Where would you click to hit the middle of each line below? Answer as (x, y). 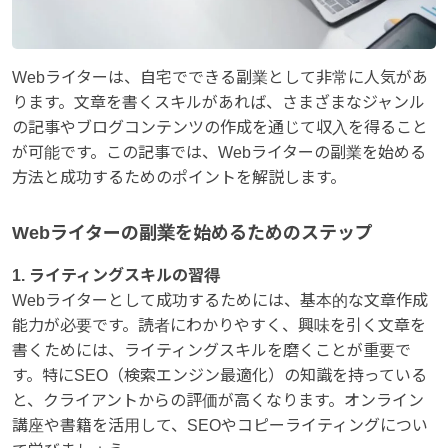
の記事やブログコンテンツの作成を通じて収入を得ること (220, 127)
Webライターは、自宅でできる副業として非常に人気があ (220, 77)
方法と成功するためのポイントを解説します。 (179, 177)
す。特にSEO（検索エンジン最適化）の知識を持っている (219, 375)
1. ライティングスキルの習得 (116, 275)
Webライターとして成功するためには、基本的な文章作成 (220, 300)
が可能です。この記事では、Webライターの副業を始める (219, 152)
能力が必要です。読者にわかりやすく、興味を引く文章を (219, 325)
